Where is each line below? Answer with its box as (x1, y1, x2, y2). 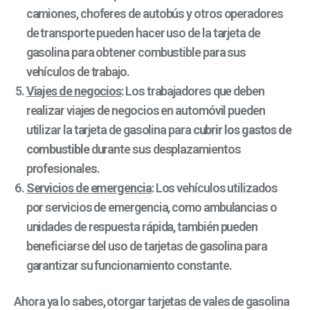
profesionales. (26, 161, 100, 176)
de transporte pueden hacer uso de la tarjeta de (26, 26, 260, 41)
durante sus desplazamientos (91, 142, 241, 157)
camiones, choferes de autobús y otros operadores (26, 6, 283, 21)
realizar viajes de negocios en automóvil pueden (26, 103, 265, 118)
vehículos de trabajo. (26, 64, 129, 80)
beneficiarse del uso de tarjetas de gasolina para (26, 239, 267, 254)
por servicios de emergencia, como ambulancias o (26, 200, 277, 215)
